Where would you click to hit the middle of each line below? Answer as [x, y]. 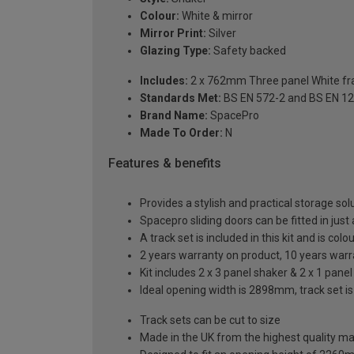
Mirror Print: [173, 34]
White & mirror [216, 16]
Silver [221, 34]
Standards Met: [181, 98]
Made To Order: [181, 133]
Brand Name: [174, 116]
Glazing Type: [175, 51]
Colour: [160, 16]
